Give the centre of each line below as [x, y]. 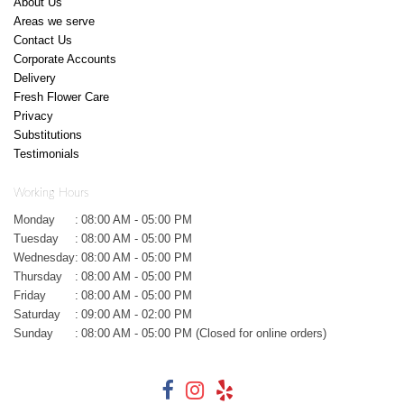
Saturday [37, 314]
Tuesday [36, 238]
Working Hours [51, 194]
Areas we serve [54, 21]
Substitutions [48, 134]
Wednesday [44, 257]
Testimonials [46, 153]
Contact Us [43, 40]
